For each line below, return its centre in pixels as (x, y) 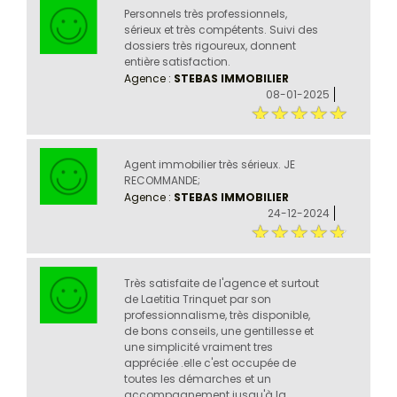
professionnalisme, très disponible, (217, 315)
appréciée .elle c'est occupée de (210, 362)
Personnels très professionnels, (205, 13)
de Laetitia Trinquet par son (197, 299)
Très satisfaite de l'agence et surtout (221, 283)
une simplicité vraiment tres (198, 346)
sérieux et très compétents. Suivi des (221, 29)
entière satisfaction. (177, 61)
